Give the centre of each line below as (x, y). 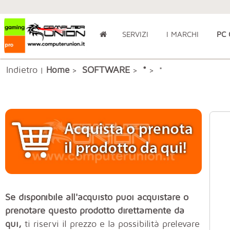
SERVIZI (135, 34)
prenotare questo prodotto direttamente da (95, 210)
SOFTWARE (106, 69)
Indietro (22, 69)
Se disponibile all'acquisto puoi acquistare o (97, 197)
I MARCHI (182, 34)
